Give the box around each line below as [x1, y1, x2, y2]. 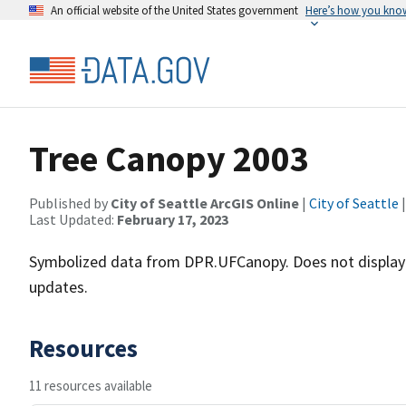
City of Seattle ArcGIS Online [111, 194, 299, 212]
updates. [29, 276, 88, 297]
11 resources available [29, 377, 152, 394]
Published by [29, 194, 111, 212]
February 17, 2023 [117, 210, 228, 228]
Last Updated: [29, 210, 117, 228]
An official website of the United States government [51, 3, 298, 17]
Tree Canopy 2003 [29, 136, 309, 181]
